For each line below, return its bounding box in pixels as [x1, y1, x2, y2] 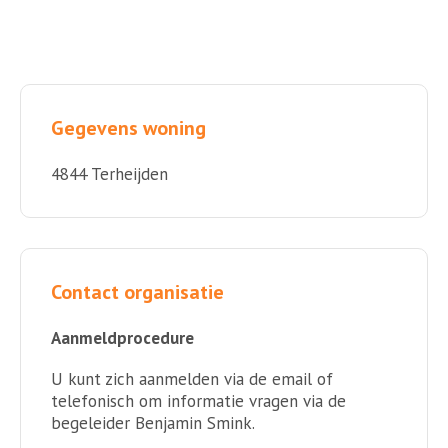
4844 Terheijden [51, 163, 168, 186]
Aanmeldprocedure [51, 327, 194, 350]
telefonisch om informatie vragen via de [51, 390, 346, 413]
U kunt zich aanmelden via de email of [51, 368, 333, 391]
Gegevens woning [51, 115, 206, 142]
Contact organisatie [51, 279, 224, 306]
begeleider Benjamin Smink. [51, 412, 255, 435]
